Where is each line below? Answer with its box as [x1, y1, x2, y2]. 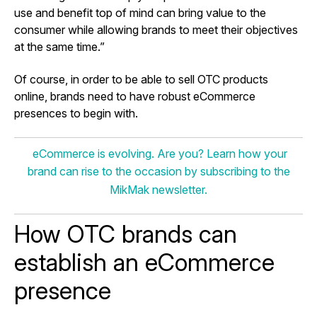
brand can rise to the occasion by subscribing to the [27, 164, 290, 179]
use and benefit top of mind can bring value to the [14, 5, 266, 20]
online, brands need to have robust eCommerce [14, 88, 255, 103]
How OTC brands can [14, 219, 237, 248]
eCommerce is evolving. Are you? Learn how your [30, 146, 287, 161]
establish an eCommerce [14, 247, 275, 277]
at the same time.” [14, 39, 105, 54]
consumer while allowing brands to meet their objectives [14, 22, 298, 37]
